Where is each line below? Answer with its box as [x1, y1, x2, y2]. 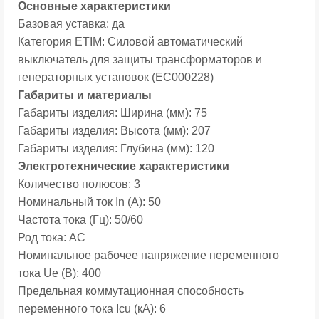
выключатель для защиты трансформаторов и [18, 53, 262, 66]
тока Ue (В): [18, 267, 82, 279]
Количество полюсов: [18, 178, 134, 190]
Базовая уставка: [18, 18, 112, 30]
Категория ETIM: [18, 36, 108, 48]
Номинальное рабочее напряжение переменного [18, 249, 279, 261]
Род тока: [18, 231, 69, 244]
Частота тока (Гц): [18, 214, 115, 226]
